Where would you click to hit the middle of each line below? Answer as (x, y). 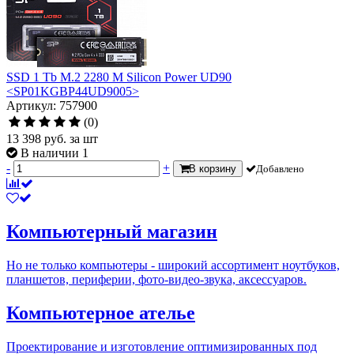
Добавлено (280, 168)
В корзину (213, 168)
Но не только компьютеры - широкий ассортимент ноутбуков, (173, 265)
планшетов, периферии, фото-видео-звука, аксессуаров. (156, 279)
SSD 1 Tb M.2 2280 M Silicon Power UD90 (119, 77)
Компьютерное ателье (101, 313)
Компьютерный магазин (112, 231)
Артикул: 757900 (52, 105)
